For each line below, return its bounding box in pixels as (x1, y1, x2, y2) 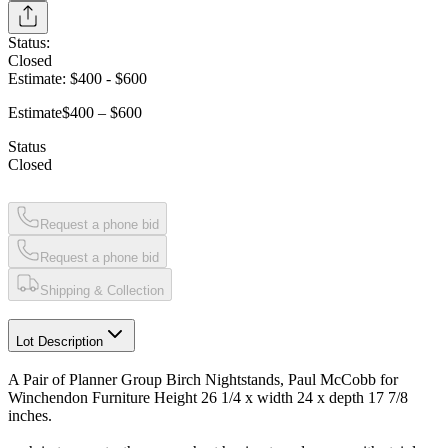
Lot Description (16, 334, 103, 350)
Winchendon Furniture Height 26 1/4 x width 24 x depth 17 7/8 (8, 389, 408, 407)
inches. (8, 407, 52, 425)
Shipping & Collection (40, 282, 164, 298)
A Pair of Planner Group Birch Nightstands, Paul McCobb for (8, 371, 398, 389)
